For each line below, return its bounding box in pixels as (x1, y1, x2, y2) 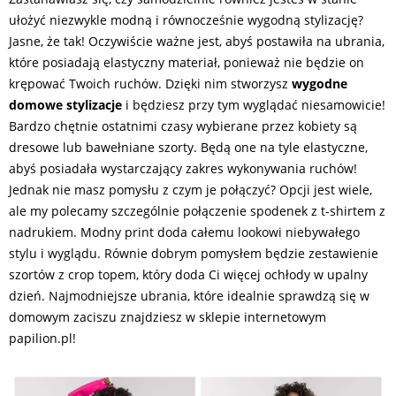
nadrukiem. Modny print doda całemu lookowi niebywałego (9, 223, 360, 240)
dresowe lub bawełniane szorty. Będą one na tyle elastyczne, (9, 138, 368, 156)
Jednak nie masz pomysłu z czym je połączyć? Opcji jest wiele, (9, 180, 372, 198)
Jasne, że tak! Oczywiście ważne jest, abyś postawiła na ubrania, (9, 32, 385, 49)
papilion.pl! (9, 329, 76, 346)
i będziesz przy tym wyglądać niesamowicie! (122, 95, 385, 113)
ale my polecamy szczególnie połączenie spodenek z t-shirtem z (9, 202, 385, 219)
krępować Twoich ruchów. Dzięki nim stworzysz (9, 74, 292, 92)
